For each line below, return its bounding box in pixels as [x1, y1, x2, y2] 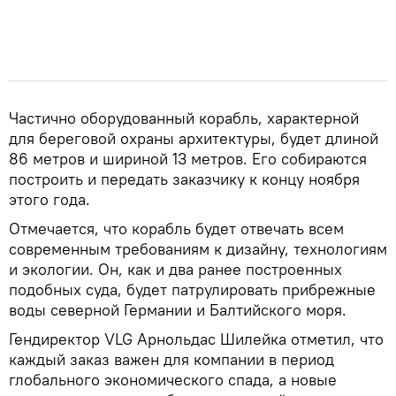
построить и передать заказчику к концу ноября [9, 168, 360, 189]
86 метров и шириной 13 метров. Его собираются [9, 148, 367, 169]
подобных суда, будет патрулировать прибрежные [9, 278, 376, 300]
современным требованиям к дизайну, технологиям [9, 238, 387, 259]
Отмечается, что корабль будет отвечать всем [9, 217, 344, 239]
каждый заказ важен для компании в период [9, 348, 334, 369]
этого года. [9, 188, 90, 209]
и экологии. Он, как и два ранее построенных [9, 258, 342, 279]
